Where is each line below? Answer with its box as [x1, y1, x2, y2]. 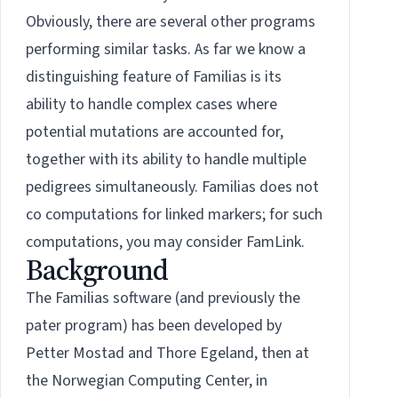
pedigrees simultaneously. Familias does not [26, 176, 319, 199]
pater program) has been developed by [26, 314, 282, 338]
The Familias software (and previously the [26, 287, 300, 310]
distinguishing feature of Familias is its [26, 66, 282, 89]
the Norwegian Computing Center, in [26, 370, 267, 393]
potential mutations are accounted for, [26, 121, 283, 144]
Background [26, 251, 168, 291]
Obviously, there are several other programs [26, 11, 315, 34]
